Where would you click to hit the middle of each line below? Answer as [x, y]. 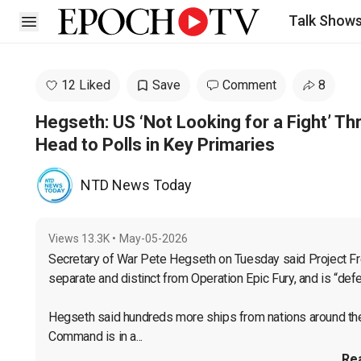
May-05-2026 [154, 239]
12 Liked [86, 85]
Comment [249, 85]
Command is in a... [95, 336]
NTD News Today [136, 185]
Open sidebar [66, 21]
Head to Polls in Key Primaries [155, 145]
